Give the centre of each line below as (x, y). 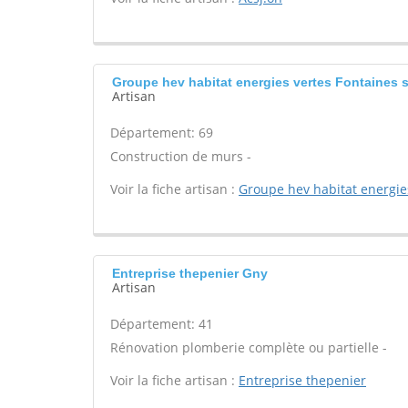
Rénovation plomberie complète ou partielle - (249, 347)
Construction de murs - (181, 156)
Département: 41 (162, 324)
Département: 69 (162, 133)
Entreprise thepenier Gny (190, 273)
